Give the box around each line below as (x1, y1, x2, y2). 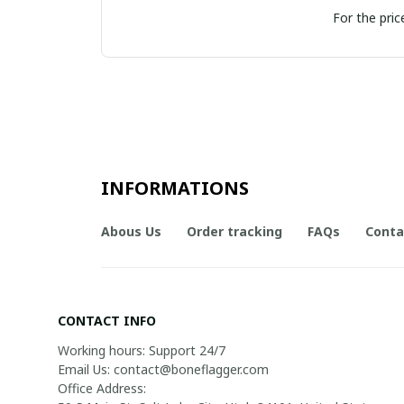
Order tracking (187, 222, 282, 240)
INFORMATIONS (101, 176, 249, 200)
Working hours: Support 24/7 (58, 342, 225, 359)
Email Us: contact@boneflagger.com (58, 361, 269, 378)
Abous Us (101, 222, 161, 240)
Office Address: (58, 380, 146, 397)
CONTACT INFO (58, 312, 156, 329)
